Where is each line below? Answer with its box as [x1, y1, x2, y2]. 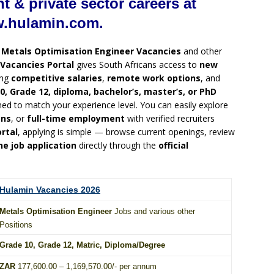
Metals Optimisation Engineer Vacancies [1, 45, 181, 57]
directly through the [76, 139, 158, 152]
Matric [76, 240, 100, 250]
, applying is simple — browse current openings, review [18, 126, 235, 138]
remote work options [107, 72, 201, 84]
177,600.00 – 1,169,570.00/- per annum [15, 262, 157, 272]
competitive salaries [11, 72, 102, 84]
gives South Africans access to [74, 59, 199, 71]
